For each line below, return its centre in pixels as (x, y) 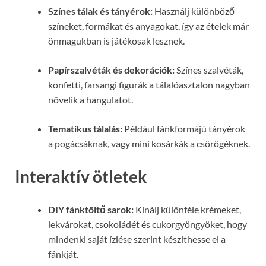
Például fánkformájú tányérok (184, 128)
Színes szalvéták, (209, 69)
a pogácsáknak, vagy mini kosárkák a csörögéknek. (149, 143)
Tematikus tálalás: (85, 128)
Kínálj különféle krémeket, (187, 210)
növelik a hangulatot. (91, 99)
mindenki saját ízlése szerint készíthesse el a (137, 239)
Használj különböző (194, 11)
